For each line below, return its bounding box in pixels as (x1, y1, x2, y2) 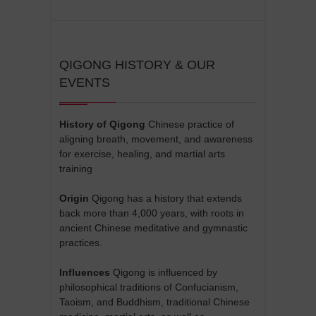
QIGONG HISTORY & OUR (59, 57, 215, 72)
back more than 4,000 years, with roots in (59, 207, 244, 219)
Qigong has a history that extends (89, 192, 242, 204)
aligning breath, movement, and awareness (59, 133, 253, 145)
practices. (59, 236, 102, 248)
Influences (59, 266, 110, 278)
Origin (59, 192, 89, 204)
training (59, 162, 92, 174)
